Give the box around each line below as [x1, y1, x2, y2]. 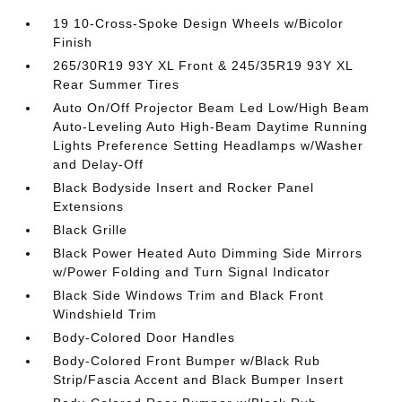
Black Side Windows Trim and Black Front [53, 288, 325, 302]
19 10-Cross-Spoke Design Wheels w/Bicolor [53, 16, 345, 31]
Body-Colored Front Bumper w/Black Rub [53, 354, 321, 368]
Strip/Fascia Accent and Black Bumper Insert [53, 372, 345, 387]
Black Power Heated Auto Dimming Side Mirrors [53, 246, 363, 260]
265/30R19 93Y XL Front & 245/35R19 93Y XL [53, 58, 354, 73]
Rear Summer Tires [53, 77, 180, 92]
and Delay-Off [53, 157, 144, 171]
